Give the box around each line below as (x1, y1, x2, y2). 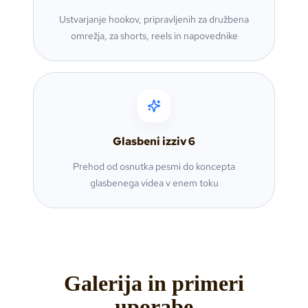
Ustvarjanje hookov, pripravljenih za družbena (59, 13, 249, 26)
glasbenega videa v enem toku (89, 177, 219, 190)
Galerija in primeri (64, 271, 244, 296)
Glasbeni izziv (113, 134, 186, 149)
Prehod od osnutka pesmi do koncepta (73, 160, 235, 173)
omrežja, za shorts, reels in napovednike (70, 30, 238, 43)
